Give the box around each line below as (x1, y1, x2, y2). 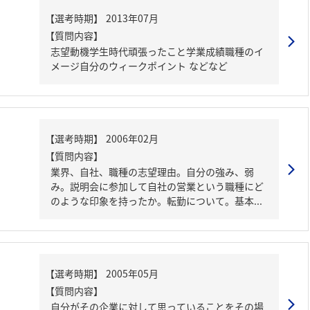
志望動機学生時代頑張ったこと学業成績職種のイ (51, 44, 264, 58)
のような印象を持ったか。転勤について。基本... (51, 194, 262, 208)
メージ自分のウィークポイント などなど (189, 59, 228, 73)
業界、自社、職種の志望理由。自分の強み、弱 (51, 165, 254, 179)
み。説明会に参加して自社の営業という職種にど (51, 179, 264, 193)
